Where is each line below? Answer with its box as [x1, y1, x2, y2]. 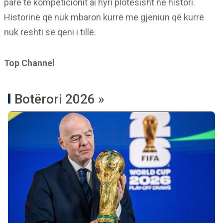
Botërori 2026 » [14, 92, 105, 107]
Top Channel [4, 58, 55, 68]
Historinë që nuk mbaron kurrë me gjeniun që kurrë [4, 12, 204, 22]
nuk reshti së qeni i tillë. [4, 27, 96, 37]
